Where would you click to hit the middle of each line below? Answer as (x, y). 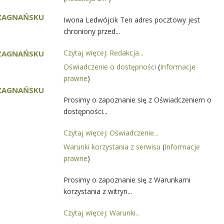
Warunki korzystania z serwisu (113, 147)
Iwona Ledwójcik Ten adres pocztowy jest (132, 20)
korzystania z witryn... (98, 191)
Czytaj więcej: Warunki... (102, 213)
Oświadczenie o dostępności (111, 67)
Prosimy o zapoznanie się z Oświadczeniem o (137, 100)
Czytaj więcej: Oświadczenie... (111, 133)
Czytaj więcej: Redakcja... (103, 53)
